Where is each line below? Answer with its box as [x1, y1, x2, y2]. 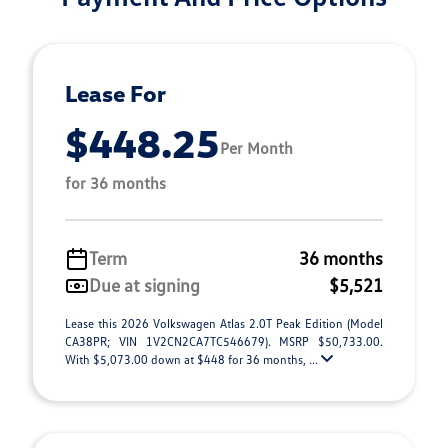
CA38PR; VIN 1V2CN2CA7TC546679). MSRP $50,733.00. [65, 334, 383, 349]
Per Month [220, 137, 293, 158]
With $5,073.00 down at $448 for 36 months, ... [65, 352, 321, 367]
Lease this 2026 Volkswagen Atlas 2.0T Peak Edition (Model [65, 316, 383, 331]
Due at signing [89, 274, 200, 296]
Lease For [65, 79, 166, 107]
